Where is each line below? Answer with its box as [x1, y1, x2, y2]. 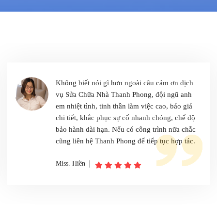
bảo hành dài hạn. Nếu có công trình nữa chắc [56, 125, 196, 133]
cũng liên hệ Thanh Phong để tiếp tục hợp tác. [56, 137, 195, 145]
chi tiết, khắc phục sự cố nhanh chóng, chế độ [56, 114, 195, 122]
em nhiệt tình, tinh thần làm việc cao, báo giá [56, 102, 192, 110]
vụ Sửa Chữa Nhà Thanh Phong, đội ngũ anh [56, 91, 192, 98]
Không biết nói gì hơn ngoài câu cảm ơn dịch [56, 79, 193, 87]
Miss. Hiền [56, 160, 85, 167]
